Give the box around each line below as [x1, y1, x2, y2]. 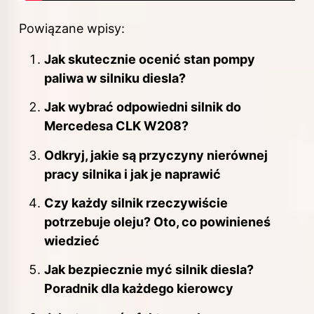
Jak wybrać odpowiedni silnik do [44, 100, 241, 115]
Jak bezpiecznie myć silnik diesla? [44, 262, 254, 278]
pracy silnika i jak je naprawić [44, 166, 221, 182]
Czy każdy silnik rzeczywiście [44, 196, 228, 211]
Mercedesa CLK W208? [44, 118, 189, 134]
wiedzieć [44, 233, 100, 249]
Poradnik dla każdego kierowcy [44, 281, 233, 296]
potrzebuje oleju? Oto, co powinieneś [44, 214, 271, 230]
